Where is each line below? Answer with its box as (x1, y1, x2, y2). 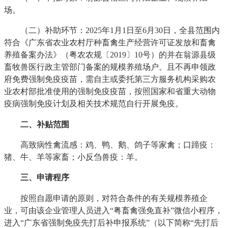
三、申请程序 (20, 173, 70, 183)
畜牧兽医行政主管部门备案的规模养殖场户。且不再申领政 (4, 62, 216, 72)
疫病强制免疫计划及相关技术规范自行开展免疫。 (4, 99, 184, 109)
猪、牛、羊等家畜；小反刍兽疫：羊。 (4, 152, 143, 162)
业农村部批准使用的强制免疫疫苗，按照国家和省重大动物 (4, 87, 216, 97)
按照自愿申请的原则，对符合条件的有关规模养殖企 (4, 193, 208, 203)
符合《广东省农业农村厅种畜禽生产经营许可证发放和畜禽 (4, 38, 216, 48)
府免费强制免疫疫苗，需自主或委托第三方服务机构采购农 (4, 74, 216, 84)
